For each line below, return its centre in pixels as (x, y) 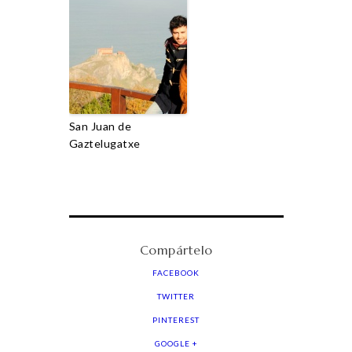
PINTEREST (176, 319)
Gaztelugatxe (104, 143)
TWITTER (176, 296)
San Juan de (100, 126)
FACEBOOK (176, 272)
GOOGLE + (176, 343)
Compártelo (176, 250)
